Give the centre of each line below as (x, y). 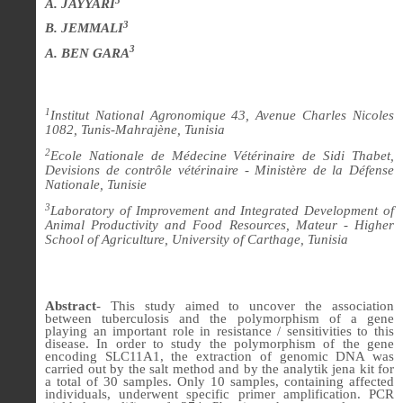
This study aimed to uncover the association (252, 305)
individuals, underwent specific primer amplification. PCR (219, 394)
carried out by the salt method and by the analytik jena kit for (219, 368)
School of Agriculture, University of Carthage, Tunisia (197, 240)
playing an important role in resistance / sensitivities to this (219, 331)
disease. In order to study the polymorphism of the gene (219, 343)
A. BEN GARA (87, 53)
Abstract (71, 305)
